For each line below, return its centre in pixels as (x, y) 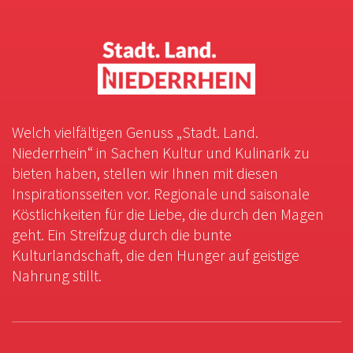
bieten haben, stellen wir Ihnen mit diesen (145, 173)
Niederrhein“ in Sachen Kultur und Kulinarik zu (161, 152)
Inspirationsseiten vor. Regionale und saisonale (161, 193)
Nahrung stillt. (57, 275)
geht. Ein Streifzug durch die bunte (122, 234)
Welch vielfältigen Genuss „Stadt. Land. (135, 132)
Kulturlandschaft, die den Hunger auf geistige (156, 255)
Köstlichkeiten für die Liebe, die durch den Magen (168, 214)
